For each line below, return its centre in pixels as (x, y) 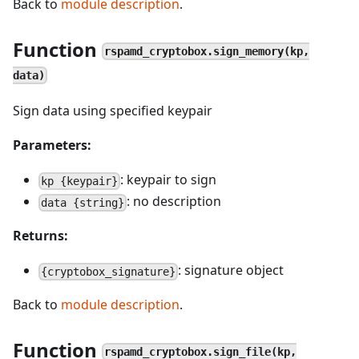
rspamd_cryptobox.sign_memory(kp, (207, 51)
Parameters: (52, 145)
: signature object (231, 270)
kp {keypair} (80, 181)
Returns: (40, 236)
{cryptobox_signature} (109, 271)
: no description (174, 201)
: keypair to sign (169, 179)
